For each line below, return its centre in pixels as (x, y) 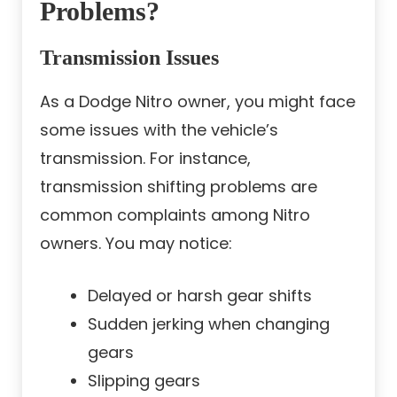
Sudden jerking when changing (209, 324)
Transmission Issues (129, 58)
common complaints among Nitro (175, 215)
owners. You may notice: (136, 244)
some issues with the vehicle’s (159, 130)
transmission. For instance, (145, 159)
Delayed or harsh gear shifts (200, 296)
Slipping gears (144, 381)
